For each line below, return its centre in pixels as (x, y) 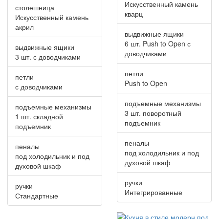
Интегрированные (153, 192)
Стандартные (37, 195)
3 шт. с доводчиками (48, 56)
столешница (35, 7)
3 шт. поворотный (153, 113)
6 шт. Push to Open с (158, 43)
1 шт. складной (39, 116)
